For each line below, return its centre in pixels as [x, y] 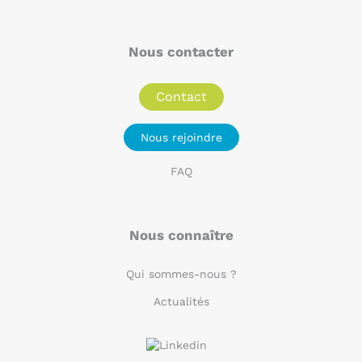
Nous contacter [181, 52]
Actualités [181, 301]
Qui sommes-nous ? [181, 274]
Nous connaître [181, 235]
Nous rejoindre [181, 137]
